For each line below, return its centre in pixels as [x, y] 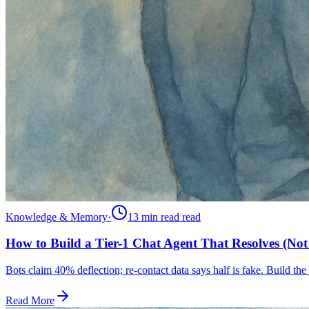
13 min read [153, 217]
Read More [30, 301]
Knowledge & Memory [57, 217]
